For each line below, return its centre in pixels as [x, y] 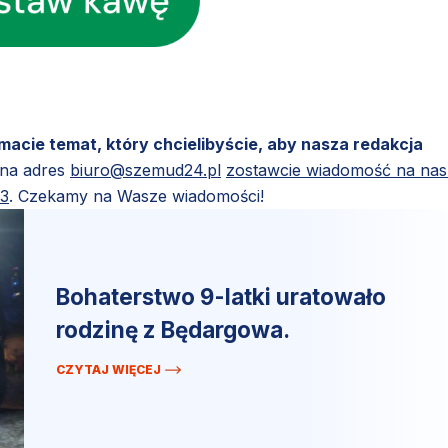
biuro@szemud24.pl [145, 170]
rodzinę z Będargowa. [173, 329]
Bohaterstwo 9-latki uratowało [221, 296]
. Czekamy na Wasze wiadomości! [136, 196]
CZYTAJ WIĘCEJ [108, 369]
